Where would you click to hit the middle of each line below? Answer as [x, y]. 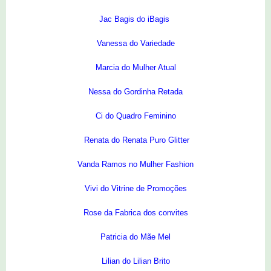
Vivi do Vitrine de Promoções [135, 189]
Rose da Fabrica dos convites [135, 213]
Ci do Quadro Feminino [135, 116]
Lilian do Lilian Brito [135, 261]
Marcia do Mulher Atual [135, 68]
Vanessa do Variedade [135, 44]
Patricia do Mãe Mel [135, 237]
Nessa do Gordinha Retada [135, 92]
